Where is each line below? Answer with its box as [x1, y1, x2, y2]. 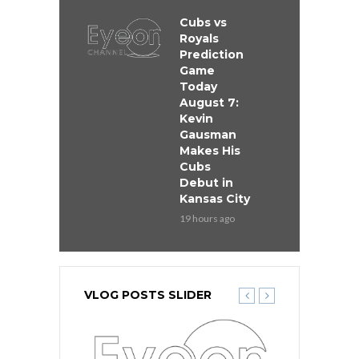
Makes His [179, 143, 240, 159]
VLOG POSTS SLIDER [84, 288, 212, 303]
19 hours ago [179, 212, 235, 225]
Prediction [179, 47, 244, 63]
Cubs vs [179, 15, 227, 30]
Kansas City [179, 192, 250, 207]
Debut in [179, 175, 233, 191]
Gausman [179, 127, 236, 143]
